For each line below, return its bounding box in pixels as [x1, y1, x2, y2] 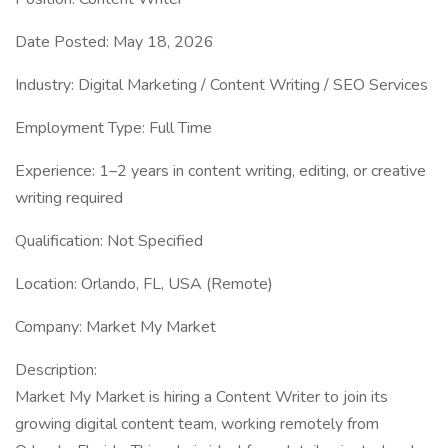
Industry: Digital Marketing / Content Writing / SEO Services [15, 74, 428, 96]
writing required [15, 187, 123, 209]
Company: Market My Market [15, 316, 216, 338]
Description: [15, 359, 97, 381]
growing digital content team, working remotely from [15, 413, 379, 435]
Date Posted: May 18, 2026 [15, 31, 214, 53]
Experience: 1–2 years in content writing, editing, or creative [15, 160, 426, 182]
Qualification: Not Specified [15, 230, 203, 252]
